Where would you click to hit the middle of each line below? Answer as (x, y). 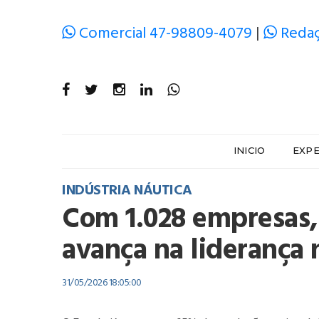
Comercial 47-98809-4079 (166, 34)
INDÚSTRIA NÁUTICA (127, 191)
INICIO (249, 150)
